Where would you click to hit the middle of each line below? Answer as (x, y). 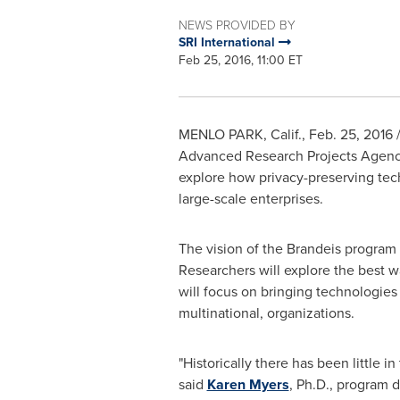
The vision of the (232, 249)
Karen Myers (248, 384)
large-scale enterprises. (250, 199)
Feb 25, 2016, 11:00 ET (240, 60)
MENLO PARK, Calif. (240, 134)
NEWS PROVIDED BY (237, 25)
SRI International (228, 42)
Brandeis (313, 249)
